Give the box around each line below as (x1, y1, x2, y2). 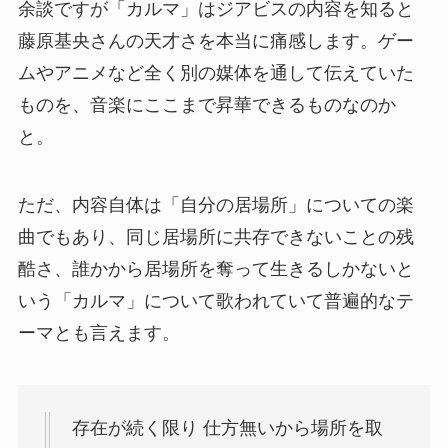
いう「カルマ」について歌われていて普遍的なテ (17, 291, 414, 312)
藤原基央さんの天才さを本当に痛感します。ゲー (17, 31, 414, 52)
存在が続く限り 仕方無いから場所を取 (71, 417, 383, 438)
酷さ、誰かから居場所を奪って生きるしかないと (17, 259, 414, 280)
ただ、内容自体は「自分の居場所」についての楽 (17, 195, 414, 216)
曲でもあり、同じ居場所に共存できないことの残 (17, 227, 414, 248)
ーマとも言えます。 (17, 323, 180, 344)
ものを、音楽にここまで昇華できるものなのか (17, 95, 396, 116)
